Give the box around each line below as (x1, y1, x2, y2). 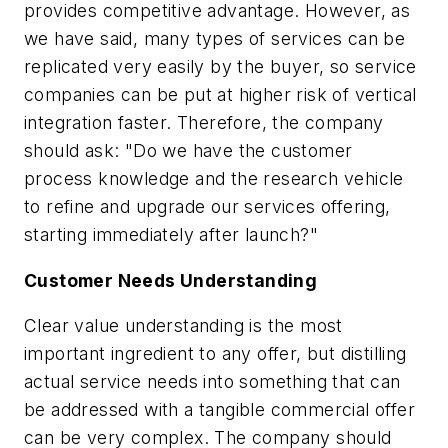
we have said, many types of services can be (24, 28, 406, 50)
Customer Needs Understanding (24, 269, 318, 291)
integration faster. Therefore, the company (24, 112, 384, 134)
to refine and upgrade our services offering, (24, 196, 391, 218)
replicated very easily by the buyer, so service (24, 56, 417, 78)
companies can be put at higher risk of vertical (24, 84, 417, 106)
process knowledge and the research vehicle (24, 168, 404, 190)
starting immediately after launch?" (24, 224, 318, 246)
